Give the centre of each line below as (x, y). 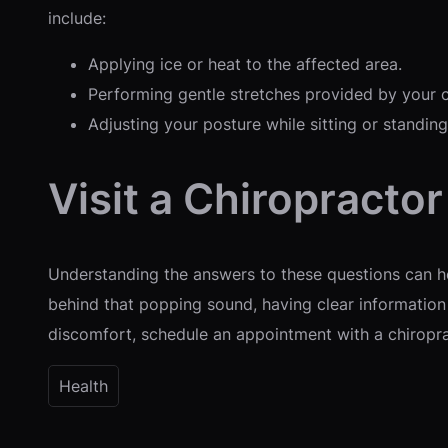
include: (77, 17)
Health (83, 385)
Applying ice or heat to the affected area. (245, 63)
